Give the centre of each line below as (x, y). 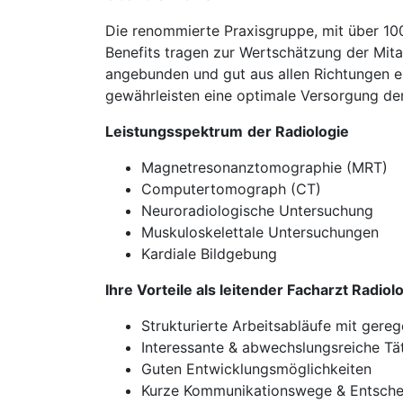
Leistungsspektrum (174, 131)
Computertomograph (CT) (231, 189)
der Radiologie (298, 131)
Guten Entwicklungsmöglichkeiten (256, 369)
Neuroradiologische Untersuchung (257, 210)
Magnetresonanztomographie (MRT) (264, 167)
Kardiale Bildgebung (209, 254)
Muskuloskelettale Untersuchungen (260, 232)
